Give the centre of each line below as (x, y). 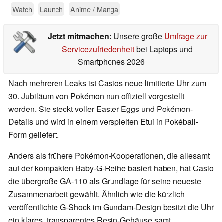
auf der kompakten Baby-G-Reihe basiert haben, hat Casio (111, 168)
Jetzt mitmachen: (80, 36)
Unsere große (139, 36)
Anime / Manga (94, 9)
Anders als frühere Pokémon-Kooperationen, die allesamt (109, 156)
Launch (51, 9)
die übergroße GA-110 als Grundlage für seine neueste (105, 181)
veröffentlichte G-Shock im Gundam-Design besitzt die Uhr (111, 207)
